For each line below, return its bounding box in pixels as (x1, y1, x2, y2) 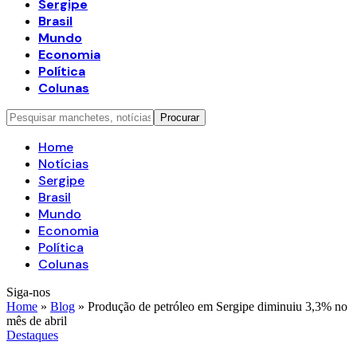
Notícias (38, 155, 88, 172)
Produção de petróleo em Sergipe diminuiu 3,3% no (88, 300, 347, 313)
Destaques (6, 328, 58, 342)
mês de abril (6, 314, 67, 328)
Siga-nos (6, 285, 50, 299)
